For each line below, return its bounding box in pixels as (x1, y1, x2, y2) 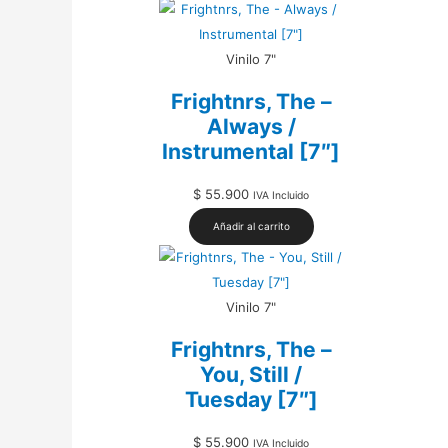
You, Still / (200, 362, 303, 388)
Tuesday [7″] (184, 387, 318, 413)
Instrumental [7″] (162, 139, 341, 165)
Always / (206, 114, 296, 140)
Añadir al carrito (212, 219, 290, 232)
